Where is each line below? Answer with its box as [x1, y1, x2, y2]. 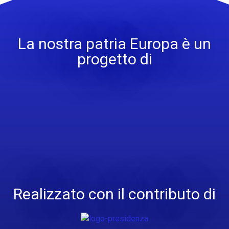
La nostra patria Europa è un [18, 34, 211, 53]
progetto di [77, 50, 152, 68]
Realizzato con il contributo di [13, 185, 216, 203]
